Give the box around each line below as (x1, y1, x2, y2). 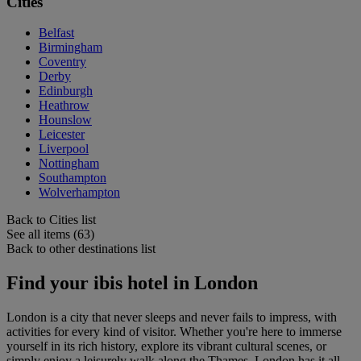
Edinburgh (39, 84, 93, 98)
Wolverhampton (39, 185, 120, 200)
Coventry (39, 55, 86, 69)
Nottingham (39, 156, 99, 171)
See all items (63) (6, 227, 94, 242)
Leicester (39, 127, 85, 142)
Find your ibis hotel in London (6, 272, 258, 294)
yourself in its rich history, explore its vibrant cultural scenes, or (6, 339, 326, 354)
